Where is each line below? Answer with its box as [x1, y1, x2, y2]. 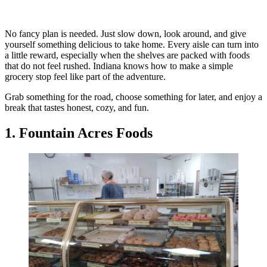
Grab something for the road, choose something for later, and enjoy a [5, 91, 262, 102]
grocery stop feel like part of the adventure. [5, 71, 166, 82]
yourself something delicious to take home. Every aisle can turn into [5, 39, 259, 49]
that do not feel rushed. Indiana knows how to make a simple [5, 60, 233, 71]
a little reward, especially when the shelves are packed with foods [5, 49, 250, 60]
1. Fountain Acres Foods [5, 125, 153, 141]
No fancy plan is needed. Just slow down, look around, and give [5, 28, 246, 39]
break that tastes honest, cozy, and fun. [5, 102, 149, 113]
